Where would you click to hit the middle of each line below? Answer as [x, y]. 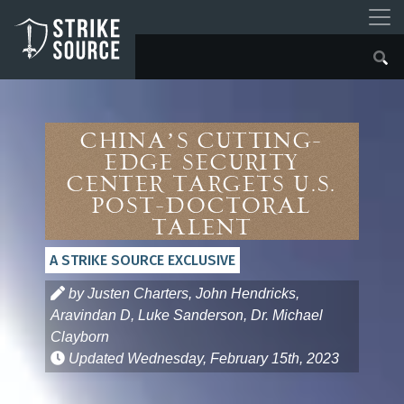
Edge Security [202, 164]
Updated [96, 358]
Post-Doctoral [202, 207]
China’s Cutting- [202, 142]
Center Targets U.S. [202, 186]
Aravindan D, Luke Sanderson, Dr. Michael [187, 315]
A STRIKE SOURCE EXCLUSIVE [142, 260]
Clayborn [80, 337]
